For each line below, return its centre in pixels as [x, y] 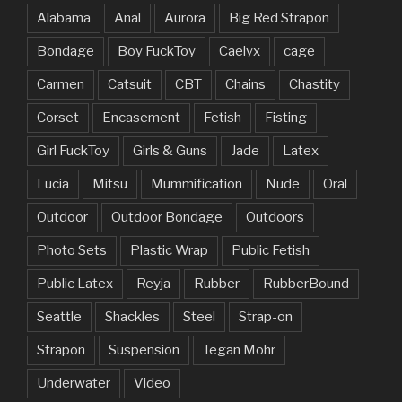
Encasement [141, 117]
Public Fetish [271, 250]
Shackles [132, 316]
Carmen [61, 84]
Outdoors [275, 217]
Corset [58, 117]
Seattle [59, 316]
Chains [245, 84]
